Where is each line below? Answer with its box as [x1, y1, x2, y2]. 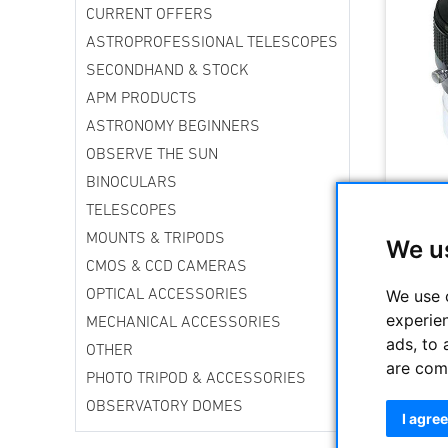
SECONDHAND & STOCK [86, 63, 249, 80]
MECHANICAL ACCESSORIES [86, 315, 281, 332]
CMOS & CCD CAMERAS [86, 259, 247, 276]
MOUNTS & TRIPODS [86, 231, 225, 248]
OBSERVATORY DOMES [86, 399, 243, 416]
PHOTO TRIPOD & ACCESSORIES [86, 371, 306, 388]
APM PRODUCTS [86, 91, 197, 108]
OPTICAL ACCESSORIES [86, 287, 248, 304]
